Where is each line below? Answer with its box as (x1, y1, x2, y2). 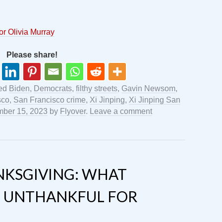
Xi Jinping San (129, 96, 180, 104)
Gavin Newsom (121, 84, 175, 93)
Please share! (6, 51, 57, 59)
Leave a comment (90, 107, 152, 115)
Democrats (34, 84, 72, 93)
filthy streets (76, 84, 117, 93)
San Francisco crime (13, 96, 86, 104)
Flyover (60, 107, 86, 115)
